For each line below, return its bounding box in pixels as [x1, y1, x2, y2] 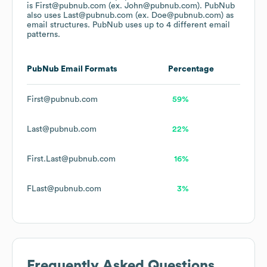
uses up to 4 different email [123, 21, 230, 30]
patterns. [27, 30, 60, 39]
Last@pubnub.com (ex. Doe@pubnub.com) [63, 11, 223, 20]
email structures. [27, 21, 92, 30]
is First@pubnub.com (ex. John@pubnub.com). [27, 2, 204, 11]
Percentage [168, 65, 214, 74]
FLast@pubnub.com [27, 185, 101, 194]
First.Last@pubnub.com [27, 155, 116, 164]
